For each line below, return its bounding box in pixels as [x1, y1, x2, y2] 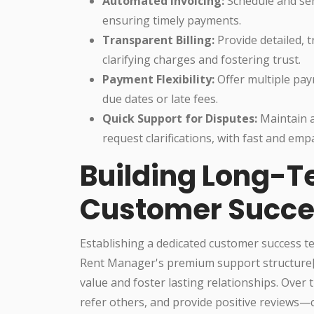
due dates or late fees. [102, 90, 218, 107]
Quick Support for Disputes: [102, 110, 257, 126]
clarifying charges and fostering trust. [102, 51, 301, 67]
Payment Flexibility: [102, 71, 214, 87]
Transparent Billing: [102, 32, 214, 48]
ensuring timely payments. [102, 12, 241, 28]
